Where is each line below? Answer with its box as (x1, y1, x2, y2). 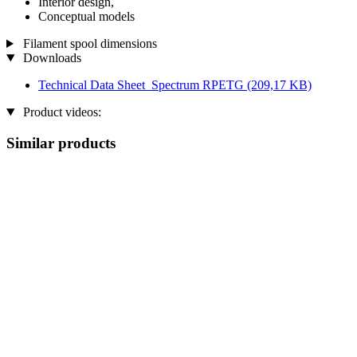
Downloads (19, 51, 81, 65)
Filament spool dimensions (19, 37, 157, 51)
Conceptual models (38, 10, 135, 24)
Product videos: (19, 105, 101, 120)
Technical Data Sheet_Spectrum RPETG (38, 78, 247, 92)
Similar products (6, 134, 116, 151)
